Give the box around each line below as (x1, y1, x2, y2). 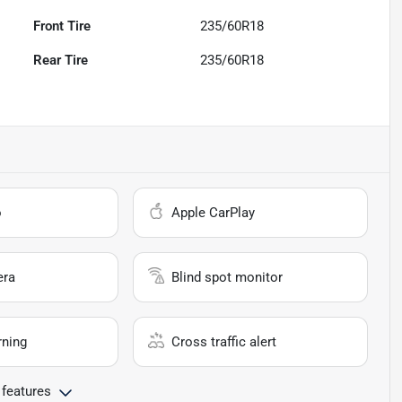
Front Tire (33, 18, 92, 35)
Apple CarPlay (171, 205, 256, 222)
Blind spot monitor (171, 269, 284, 286)
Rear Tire (33, 52, 89, 69)
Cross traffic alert (171, 334, 277, 351)
